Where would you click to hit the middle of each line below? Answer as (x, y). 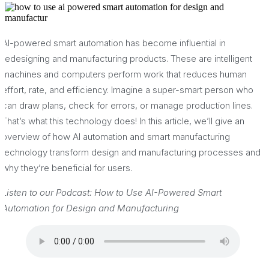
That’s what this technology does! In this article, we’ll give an (123, 121)
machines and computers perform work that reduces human (124, 74)
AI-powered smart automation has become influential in (114, 43)
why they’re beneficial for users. (67, 168)
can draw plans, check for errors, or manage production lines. (127, 105)
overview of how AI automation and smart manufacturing (116, 136)
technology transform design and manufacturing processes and (131, 152)
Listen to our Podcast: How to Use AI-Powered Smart (112, 192)
